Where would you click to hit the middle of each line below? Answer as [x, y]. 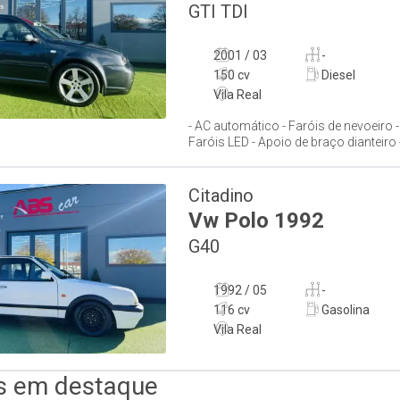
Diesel [338, 75]
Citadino [221, 196]
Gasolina [345, 310]
